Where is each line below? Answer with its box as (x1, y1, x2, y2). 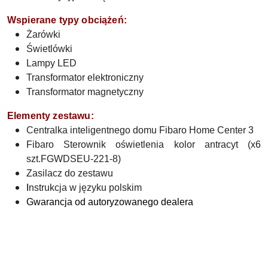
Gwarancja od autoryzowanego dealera (26, 196, 193, 207)
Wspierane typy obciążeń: (7, 14, 127, 25)
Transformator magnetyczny (26, 86, 144, 97)
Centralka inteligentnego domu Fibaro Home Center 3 (26, 124, 254, 135)
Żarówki (26, 29, 60, 39)
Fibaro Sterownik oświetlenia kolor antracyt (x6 (26, 139, 261, 150)
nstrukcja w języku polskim (29, 182, 142, 193)
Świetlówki (26, 43, 72, 54)
